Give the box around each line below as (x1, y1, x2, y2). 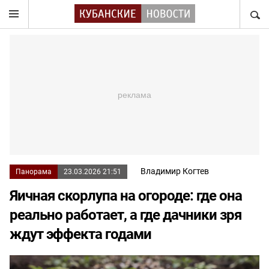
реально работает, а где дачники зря (10, 207, 241, 223)
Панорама (16, 168, 52, 176)
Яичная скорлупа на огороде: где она (10, 187, 242, 204)
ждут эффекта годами (10, 226, 151, 243)
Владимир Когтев (141, 166, 209, 176)
